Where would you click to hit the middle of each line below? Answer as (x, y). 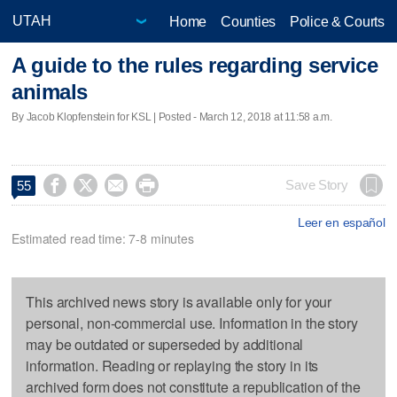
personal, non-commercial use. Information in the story (192, 323)
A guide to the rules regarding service (195, 66)
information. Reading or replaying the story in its (172, 365)
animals (50, 92)
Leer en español (341, 222)
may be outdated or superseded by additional (165, 344)
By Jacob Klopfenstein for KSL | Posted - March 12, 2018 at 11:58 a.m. (172, 117)
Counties (248, 21)
